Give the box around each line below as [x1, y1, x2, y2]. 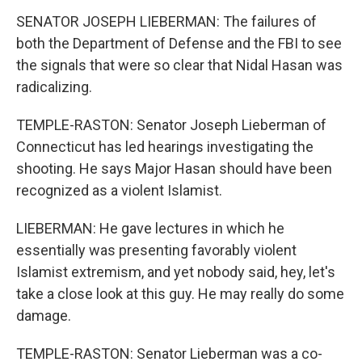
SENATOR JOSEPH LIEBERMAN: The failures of [16, 13, 317, 31]
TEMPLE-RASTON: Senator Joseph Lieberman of [16, 116, 326, 134]
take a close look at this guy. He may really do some [16, 285, 344, 303]
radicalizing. [16, 78, 92, 96]
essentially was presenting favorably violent [16, 242, 297, 259]
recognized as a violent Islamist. [16, 182, 222, 200]
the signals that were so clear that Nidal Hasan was [16, 57, 343, 74]
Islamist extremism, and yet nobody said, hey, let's [16, 263, 335, 281]
